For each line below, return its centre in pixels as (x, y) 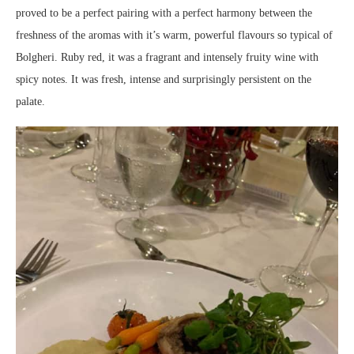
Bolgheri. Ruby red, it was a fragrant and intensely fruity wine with (167, 58)
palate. (32, 102)
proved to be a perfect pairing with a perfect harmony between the (164, 13)
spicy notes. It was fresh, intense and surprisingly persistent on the (164, 80)
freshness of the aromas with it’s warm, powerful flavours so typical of (174, 36)
